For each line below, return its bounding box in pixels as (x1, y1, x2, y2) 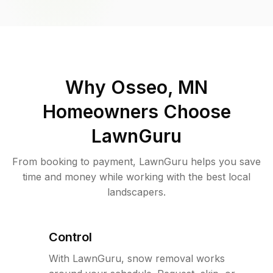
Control (49, 229, 92, 244)
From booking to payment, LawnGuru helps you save (12, 155, 261, 168)
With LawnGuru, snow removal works (49, 252, 225, 264)
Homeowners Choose (42, 100, 231, 122)
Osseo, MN (111, 76, 208, 98)
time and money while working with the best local (23, 170, 250, 183)
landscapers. (107, 185, 166, 198)
